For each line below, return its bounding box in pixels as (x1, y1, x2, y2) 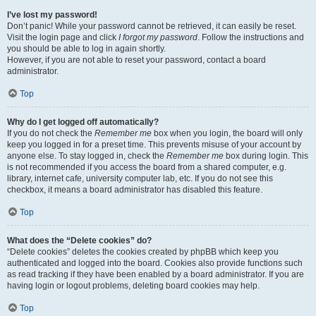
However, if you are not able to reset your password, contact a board (7, 55, 266, 65)
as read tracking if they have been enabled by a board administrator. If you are (7, 269, 304, 279)
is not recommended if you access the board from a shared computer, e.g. (7, 162, 286, 172)
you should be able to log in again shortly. (7, 44, 166, 54)
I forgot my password (119, 32, 197, 42)
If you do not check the (7, 128, 95, 138)
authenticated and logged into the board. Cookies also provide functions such (7, 258, 303, 268)
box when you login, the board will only (152, 128, 303, 138)
